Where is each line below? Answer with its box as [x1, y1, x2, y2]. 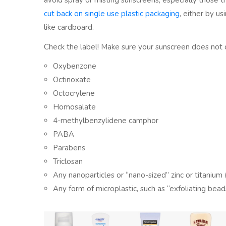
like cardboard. [44, 22, 94, 33]
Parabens [53, 142, 85, 153]
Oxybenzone [53, 61, 96, 71]
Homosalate [53, 101, 96, 112]
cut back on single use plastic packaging [44, 9, 180, 19]
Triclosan [53, 156, 83, 166]
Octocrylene [53, 88, 95, 98]
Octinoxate [53, 74, 91, 85]
